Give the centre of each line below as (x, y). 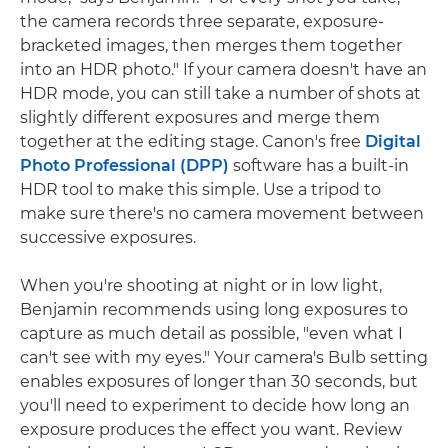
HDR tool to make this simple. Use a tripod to (200, 189)
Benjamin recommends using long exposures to (214, 309)
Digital (393, 141)
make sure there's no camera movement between (222, 213)
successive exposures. (108, 237)
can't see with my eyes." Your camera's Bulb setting (224, 357)
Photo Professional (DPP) (124, 165)
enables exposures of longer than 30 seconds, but (219, 381)
